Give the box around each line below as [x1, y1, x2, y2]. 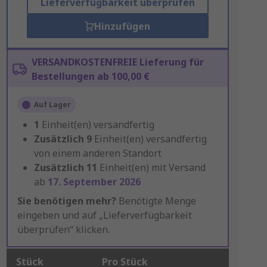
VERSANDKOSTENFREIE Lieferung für [31, 55, 204, 69]
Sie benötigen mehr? [17, 194, 116, 207]
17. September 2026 [47, 175, 141, 188]
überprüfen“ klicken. [17, 223, 110, 236]
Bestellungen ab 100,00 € [31, 70, 150, 83]
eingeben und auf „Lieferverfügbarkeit [17, 209, 192, 222]
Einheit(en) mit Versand [99, 161, 206, 174]
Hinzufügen [94, 20, 151, 33]
